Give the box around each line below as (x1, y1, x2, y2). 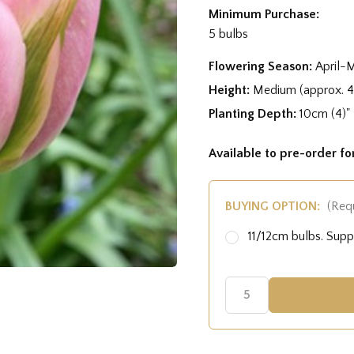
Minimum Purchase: (209, 6, 319, 21)
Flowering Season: (209, 58, 315, 73)
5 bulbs (209, 26, 248, 41)
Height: (209, 82, 253, 97)
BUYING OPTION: (225, 198, 323, 213)
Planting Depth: (209, 106, 299, 121)
